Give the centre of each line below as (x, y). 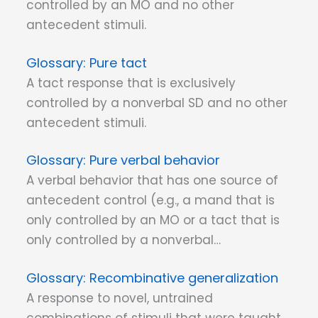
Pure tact (118, 62)
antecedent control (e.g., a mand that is (150, 201)
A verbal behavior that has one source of (152, 181)
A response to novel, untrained (120, 298)
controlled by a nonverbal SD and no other (157, 103)
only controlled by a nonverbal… (124, 240)
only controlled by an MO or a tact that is (153, 220)
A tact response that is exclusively (131, 83)
